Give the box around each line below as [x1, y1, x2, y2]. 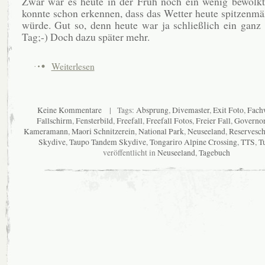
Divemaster [172, 104, 209, 115]
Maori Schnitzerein [72, 125, 135, 137]
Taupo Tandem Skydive [69, 136, 146, 147]
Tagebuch [199, 147, 230, 158]
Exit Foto [212, 104, 244, 115]
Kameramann [24, 125, 68, 137]
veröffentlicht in [103, 147, 157, 158]
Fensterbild [75, 115, 113, 126]
